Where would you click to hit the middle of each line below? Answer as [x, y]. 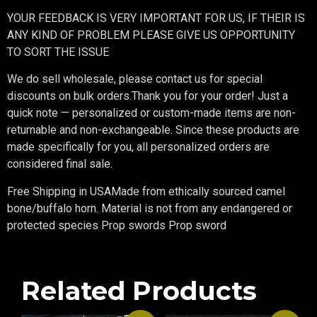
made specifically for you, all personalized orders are [138, 147]
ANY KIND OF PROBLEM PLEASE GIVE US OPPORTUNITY [151, 35]
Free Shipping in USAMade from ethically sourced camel [146, 191]
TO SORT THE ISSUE [58, 52]
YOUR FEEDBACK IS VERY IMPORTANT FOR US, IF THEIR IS [156, 18]
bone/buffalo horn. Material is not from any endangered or [150, 208]
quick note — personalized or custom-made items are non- [151, 113]
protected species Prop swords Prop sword [117, 225]
